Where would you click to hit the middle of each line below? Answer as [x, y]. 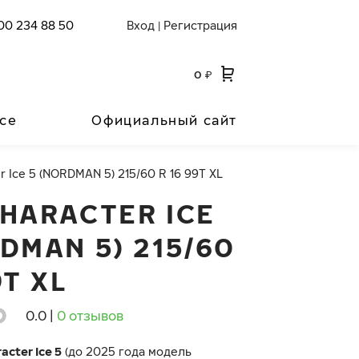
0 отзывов [90, 316]
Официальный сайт [164, 120]
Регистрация [200, 25]
